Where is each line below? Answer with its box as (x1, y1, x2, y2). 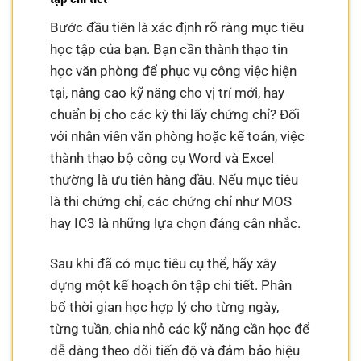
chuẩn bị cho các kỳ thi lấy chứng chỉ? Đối (50, 106, 301, 122)
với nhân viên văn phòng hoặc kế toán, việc (50, 127, 305, 144)
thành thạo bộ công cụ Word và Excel (50, 149, 275, 166)
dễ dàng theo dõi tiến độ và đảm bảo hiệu (50, 342, 301, 359)
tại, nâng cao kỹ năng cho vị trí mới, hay (50, 84, 285, 101)
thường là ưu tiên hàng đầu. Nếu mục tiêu (50, 171, 299, 188)
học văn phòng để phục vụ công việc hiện (50, 62, 297, 79)
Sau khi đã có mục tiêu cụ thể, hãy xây (50, 255, 277, 272)
